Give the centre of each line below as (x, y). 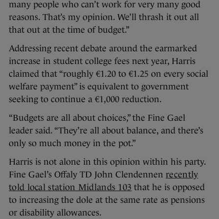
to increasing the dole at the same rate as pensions (107, 200)
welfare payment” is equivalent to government (99, 87)
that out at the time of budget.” (69, 30)
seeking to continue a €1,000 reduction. (85, 99)
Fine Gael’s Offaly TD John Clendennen (87, 175)
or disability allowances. (55, 213)
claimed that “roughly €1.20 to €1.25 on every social (109, 74)
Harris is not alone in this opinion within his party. (107, 162)
